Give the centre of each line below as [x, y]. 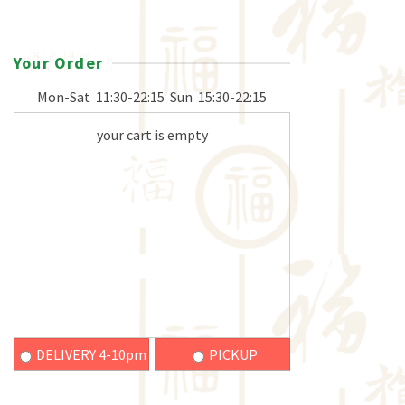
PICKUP [233, 354]
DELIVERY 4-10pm [92, 354]
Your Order [58, 63]
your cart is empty [152, 135]
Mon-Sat [64, 97]
